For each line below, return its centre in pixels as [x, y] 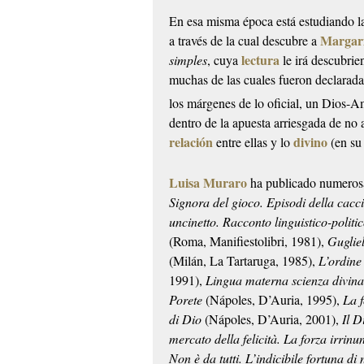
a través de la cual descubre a [245, 41]
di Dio [186, 319]
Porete [186, 300]
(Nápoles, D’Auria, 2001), [272, 319]
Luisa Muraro [208, 183]
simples [188, 60]
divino [311, 142]
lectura [261, 60]
